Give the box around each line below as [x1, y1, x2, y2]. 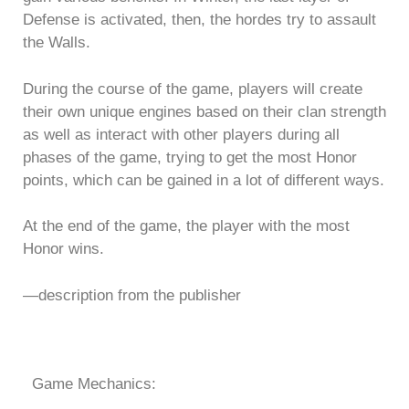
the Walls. [23, 34, 90, 52]
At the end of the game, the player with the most [23, 217, 350, 236]
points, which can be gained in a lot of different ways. [23, 171, 384, 189]
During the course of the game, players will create [23, 79, 362, 98]
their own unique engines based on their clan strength [23, 102, 386, 121]
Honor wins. [23, 240, 104, 258]
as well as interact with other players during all [23, 125, 340, 143]
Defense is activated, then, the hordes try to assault [23, 11, 376, 29]
